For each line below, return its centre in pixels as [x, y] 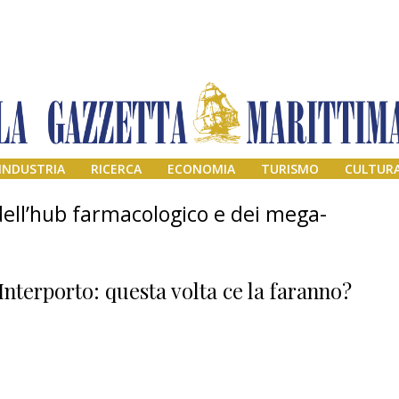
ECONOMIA [201, 169]
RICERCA [117, 169]
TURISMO [289, 169]
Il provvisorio [323, 382]
